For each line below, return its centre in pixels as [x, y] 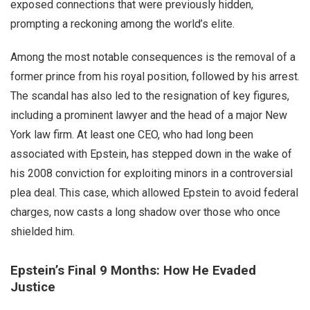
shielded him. [43, 232]
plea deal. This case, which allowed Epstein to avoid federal [154, 193]
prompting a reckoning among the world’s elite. [122, 24]
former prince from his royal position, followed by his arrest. [155, 77]
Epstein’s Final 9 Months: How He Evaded [133, 271]
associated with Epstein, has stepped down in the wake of [151, 154]
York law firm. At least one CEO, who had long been [132, 135]
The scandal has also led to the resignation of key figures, [150, 96]
